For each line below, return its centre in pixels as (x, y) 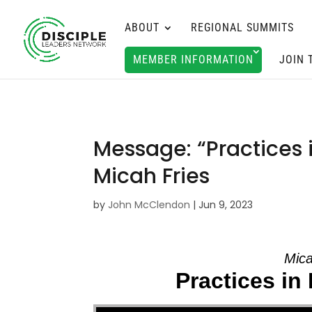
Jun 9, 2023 (226, 205)
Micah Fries (152, 176)
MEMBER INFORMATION (193, 60)
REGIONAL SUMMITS (242, 28)
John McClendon (149, 205)
